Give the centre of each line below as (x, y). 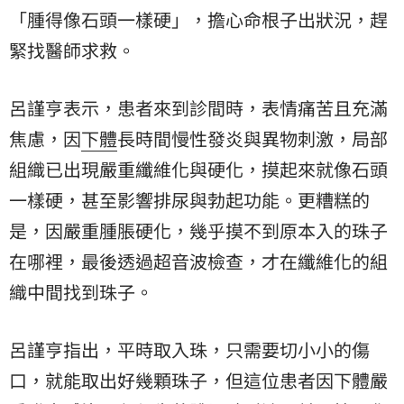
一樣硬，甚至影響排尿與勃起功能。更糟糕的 (189, 199)
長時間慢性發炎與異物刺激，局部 (252, 138)
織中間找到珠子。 (81, 291)
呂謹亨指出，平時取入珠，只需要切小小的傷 (189, 349)
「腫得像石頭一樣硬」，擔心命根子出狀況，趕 (198, 19)
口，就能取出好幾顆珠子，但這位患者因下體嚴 (198, 380)
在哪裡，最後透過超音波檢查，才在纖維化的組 (198, 261)
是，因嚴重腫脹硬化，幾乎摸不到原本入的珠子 (198, 230)
